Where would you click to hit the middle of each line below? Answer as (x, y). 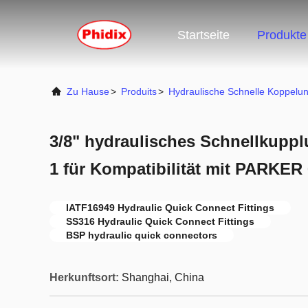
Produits (139, 91)
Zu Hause (88, 91)
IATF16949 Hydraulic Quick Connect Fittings (170, 208)
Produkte (282, 35)
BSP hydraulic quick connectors (142, 235)
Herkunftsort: (84, 277)
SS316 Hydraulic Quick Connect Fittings (160, 221)
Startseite (203, 35)
